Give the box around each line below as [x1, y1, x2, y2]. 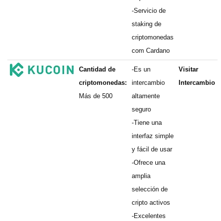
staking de [132, 20, 161, 28]
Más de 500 [79, 92, 112, 100]
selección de [132, 185, 168, 193]
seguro [132, 106, 151, 113]
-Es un [132, 66, 150, 73]
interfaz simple [132, 132, 174, 140]
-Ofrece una [132, 159, 165, 166]
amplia [132, 172, 150, 180]
